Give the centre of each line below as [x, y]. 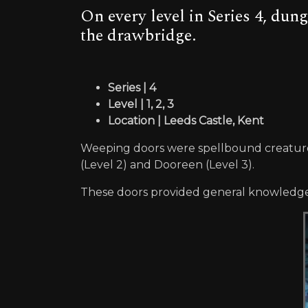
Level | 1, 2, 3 [141, 104]
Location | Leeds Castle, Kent [186, 121]
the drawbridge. [138, 36]
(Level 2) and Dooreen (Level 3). [167, 165]
